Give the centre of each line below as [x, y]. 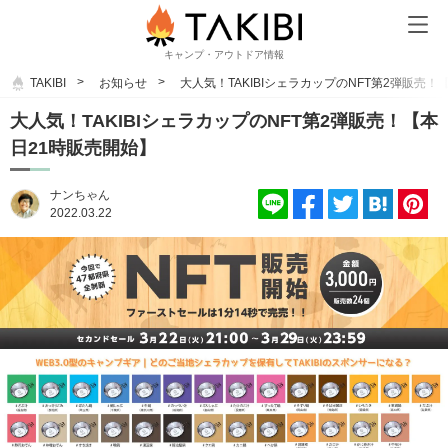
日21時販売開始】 [83, 147]
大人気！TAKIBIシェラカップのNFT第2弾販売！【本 [224, 120]
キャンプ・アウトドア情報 [224, 55]
